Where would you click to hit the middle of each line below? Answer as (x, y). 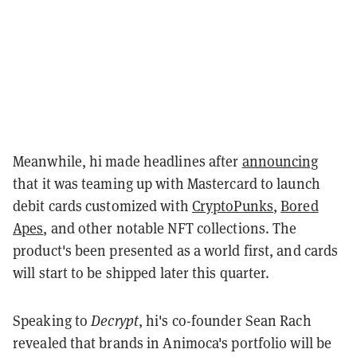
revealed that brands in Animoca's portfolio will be (173, 342)
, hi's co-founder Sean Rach (225, 320)
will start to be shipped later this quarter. (141, 272)
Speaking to (52, 320)
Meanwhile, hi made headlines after (127, 161)
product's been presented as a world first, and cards (176, 250)
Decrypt (115, 320)
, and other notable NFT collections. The (170, 228)
